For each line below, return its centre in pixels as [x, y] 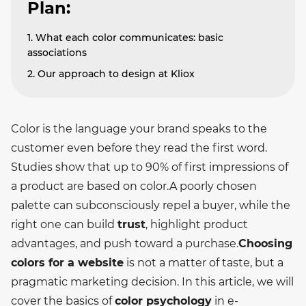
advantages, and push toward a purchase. [125, 243]
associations [57, 53]
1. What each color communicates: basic [125, 38]
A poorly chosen [213, 186]
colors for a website [67, 262]
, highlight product [197, 224]
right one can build [64, 224]
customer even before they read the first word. [139, 148]
